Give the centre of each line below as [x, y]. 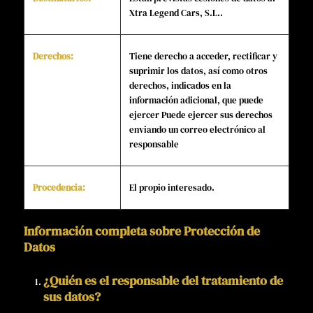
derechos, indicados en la [180, 86]
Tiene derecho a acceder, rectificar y [203, 57]
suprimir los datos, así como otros [198, 71]
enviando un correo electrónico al [197, 130]
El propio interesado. [172, 188]
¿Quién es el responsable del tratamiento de [163, 281]
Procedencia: [59, 188]
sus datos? [72, 297]
